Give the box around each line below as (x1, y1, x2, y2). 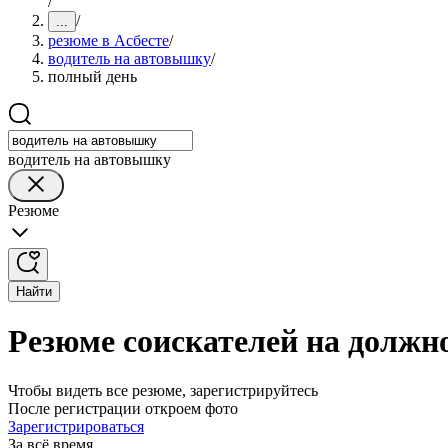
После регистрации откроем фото (8, 399, 238, 417)
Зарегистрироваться (8, 417, 144, 435)
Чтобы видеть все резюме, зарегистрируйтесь (8, 381, 318, 399)
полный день (48, 68, 137, 85)
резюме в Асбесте (48, 32, 169, 49)
